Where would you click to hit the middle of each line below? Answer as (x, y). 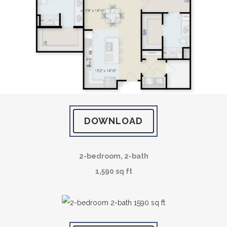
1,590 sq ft (113, 172)
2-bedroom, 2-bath (113, 156)
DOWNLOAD (113, 121)
